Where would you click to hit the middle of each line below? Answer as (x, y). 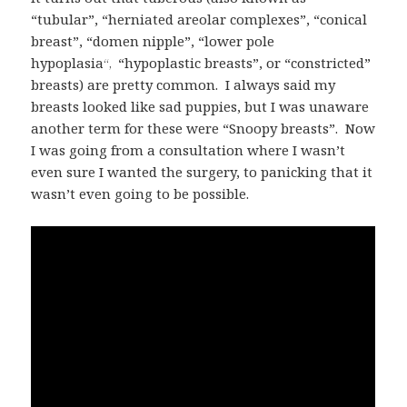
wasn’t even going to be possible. (140, 193)
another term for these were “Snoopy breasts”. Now (203, 128)
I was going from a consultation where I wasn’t (189, 149)
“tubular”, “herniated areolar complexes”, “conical (199, 19)
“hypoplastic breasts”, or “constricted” (243, 62)
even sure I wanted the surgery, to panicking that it (202, 171)
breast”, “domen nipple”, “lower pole (153, 40)
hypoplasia (68, 62)
